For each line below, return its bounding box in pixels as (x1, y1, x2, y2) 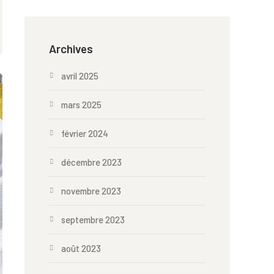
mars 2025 (61, 99, 102, 110)
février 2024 (61, 128, 108, 139)
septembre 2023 (61, 214, 125, 225)
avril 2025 (61, 70, 98, 81)
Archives (49, 42, 93, 56)
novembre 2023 (61, 185, 121, 196)
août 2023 (61, 243, 101, 254)
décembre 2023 (61, 157, 122, 168)
